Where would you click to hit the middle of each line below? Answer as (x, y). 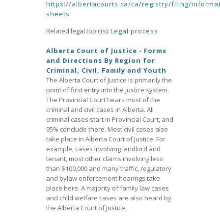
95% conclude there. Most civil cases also (107, 129)
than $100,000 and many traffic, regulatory (109, 168)
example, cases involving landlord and (103, 149)
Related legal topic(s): (78, 31)
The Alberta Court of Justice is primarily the (109, 80)
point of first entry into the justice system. (108, 90)
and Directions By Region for (101, 60)
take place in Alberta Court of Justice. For (106, 139)
